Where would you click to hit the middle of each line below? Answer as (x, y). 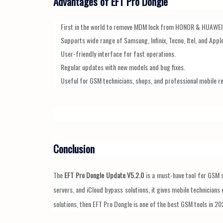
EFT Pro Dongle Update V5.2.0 (104, 175)
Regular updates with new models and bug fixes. (123, 67)
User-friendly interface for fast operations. (118, 53)
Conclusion (74, 148)
